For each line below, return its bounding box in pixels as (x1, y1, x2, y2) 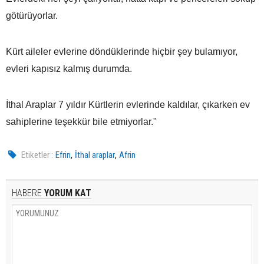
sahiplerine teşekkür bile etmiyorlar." (6, 116, 157, 127)
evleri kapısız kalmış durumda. (6, 63, 132, 74)
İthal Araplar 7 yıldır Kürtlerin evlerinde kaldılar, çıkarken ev (6, 99, 250, 110)
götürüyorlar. (6, 10, 58, 21)
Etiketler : (21, 149, 54, 160)
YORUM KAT (42, 187, 91, 199)
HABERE (12, 187, 42, 199)
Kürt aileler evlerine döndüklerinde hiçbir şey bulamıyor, (6, 46, 237, 57)
